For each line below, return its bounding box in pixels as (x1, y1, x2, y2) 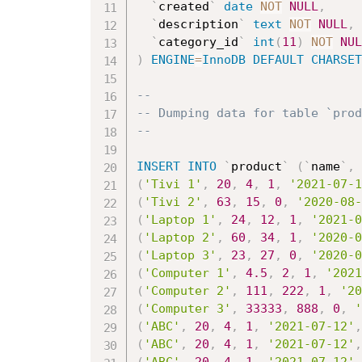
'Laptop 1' (144, 213, 217, 228)
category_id (158, 35, 238, 50)
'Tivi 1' (144, 177, 202, 192)
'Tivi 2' (144, 195, 202, 210)
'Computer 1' (144, 266, 231, 281)
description (158, 17, 238, 32)
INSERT (137, 159, 180, 175)
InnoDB (202, 53, 246, 68)
